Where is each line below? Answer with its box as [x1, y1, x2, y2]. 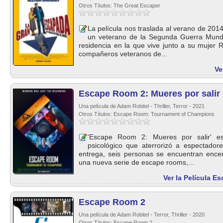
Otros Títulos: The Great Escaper [79, 2, 160, 8]
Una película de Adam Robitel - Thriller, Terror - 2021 [79, 103, 205, 109]
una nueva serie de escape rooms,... [79, 158, 194, 166]
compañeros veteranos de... [79, 50, 167, 58]
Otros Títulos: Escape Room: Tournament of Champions [79, 111, 215, 117]
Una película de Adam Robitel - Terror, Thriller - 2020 [79, 212, 205, 218]
